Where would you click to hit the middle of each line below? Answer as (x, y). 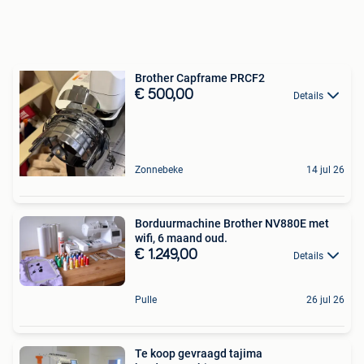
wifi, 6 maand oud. (181, 238)
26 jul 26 (325, 300)
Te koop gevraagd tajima (199, 354)
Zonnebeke (159, 169)
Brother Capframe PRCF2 (200, 78)
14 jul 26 (325, 169)
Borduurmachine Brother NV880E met (232, 223)
